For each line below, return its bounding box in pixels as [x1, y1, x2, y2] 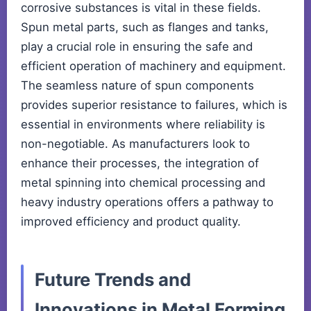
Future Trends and [35, 269, 191, 291]
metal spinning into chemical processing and [21, 176, 265, 190]
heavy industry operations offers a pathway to [21, 195, 274, 210]
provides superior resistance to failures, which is [21, 98, 287, 112]
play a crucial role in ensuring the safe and [21, 40, 253, 54]
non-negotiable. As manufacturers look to [21, 137, 250, 151]
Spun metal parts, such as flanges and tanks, [21, 20, 269, 35]
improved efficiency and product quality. [21, 215, 241, 229]
